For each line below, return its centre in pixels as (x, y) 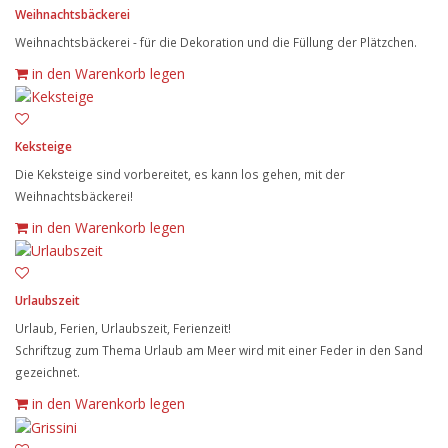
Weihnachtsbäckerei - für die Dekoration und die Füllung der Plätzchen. (216, 41)
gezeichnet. (47, 372)
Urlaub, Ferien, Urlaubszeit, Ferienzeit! (123, 328)
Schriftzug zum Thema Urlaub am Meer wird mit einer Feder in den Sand (219, 350)
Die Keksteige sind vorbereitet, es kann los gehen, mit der (180, 174)
